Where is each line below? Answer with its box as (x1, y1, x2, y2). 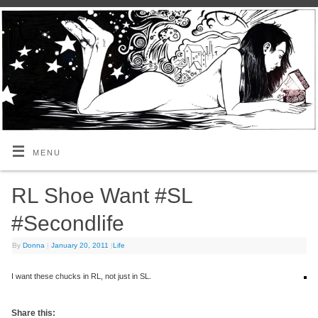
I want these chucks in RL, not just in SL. (11, 272, 152, 281)
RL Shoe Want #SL (11, 184, 193, 208)
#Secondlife (11, 212, 125, 236)
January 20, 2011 (51, 241, 109, 250)
